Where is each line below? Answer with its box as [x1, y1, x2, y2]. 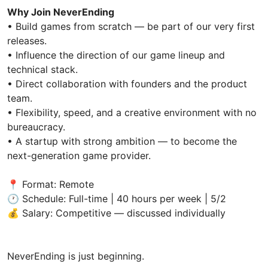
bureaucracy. [7, 120, 65, 133]
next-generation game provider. [7, 149, 151, 162]
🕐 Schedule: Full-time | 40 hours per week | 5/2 [7, 192, 226, 205]
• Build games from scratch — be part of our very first [7, 20, 255, 32]
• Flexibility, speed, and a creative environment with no [7, 106, 257, 118]
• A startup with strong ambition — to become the [7, 135, 237, 147]
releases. [7, 34, 47, 47]
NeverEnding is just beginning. [7, 249, 144, 262]
